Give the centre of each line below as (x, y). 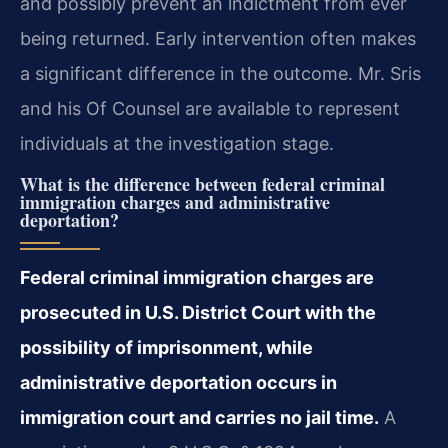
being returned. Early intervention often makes (218, 38)
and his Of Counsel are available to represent (210, 108)
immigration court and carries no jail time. (199, 418)
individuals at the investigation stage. (177, 143)
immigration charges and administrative (175, 202)
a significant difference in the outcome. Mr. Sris (220, 73)
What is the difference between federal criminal (202, 184)
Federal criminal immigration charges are (197, 278)
